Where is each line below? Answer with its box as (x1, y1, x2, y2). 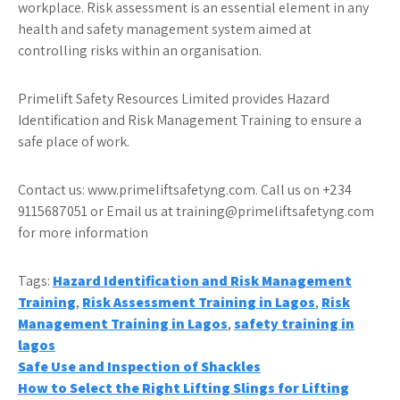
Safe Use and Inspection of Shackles (18, 357, 261, 376)
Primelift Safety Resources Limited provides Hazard (18, 89, 329, 108)
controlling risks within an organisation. (18, 41, 262, 60)
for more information (18, 223, 148, 242)
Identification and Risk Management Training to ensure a (18, 111, 362, 129)
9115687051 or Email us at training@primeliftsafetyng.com (18, 202, 374, 221)
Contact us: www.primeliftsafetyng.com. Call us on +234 (18, 180, 352, 199)
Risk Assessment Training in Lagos (82, 293, 315, 312)
